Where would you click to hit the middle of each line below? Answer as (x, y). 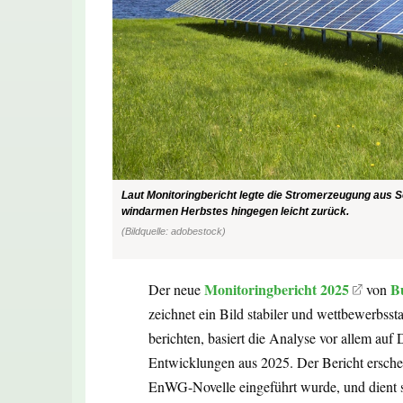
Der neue (176, 289)
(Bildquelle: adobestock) (174, 232)
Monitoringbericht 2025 (277, 289)
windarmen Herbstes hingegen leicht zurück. (235, 211)
